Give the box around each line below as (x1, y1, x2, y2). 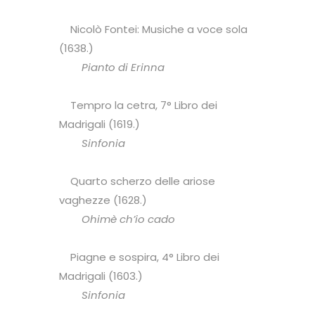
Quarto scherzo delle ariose (59, 174, 215, 188)
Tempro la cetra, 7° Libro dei (59, 98, 217, 112)
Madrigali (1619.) (59, 117, 140, 131)
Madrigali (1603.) (59, 269, 143, 283)
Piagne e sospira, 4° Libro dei (59, 250, 219, 264)
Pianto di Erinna (59, 60, 165, 75)
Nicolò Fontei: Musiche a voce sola (59, 22, 247, 37)
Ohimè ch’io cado (79, 212, 175, 226)
